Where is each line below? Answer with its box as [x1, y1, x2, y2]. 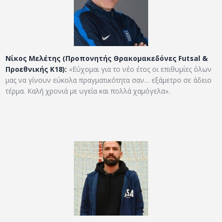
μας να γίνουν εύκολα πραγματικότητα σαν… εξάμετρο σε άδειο [5, 75, 212, 85]
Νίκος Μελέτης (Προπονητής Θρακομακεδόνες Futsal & [5, 54, 208, 63]
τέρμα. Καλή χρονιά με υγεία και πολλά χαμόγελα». [5, 86, 170, 96]
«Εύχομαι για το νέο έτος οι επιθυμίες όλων [67, 64, 212, 74]
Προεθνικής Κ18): [5, 64, 67, 74]
